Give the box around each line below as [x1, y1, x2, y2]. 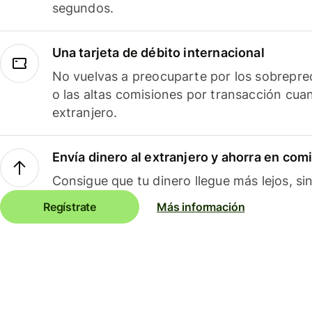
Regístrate [42, 200, 97, 214]
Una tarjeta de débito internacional [52, 45, 265, 61]
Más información [157, 200, 245, 214]
